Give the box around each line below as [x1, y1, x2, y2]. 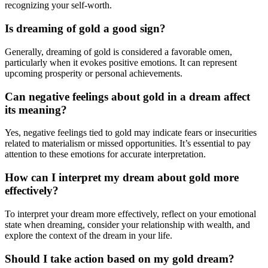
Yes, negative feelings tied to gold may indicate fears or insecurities [5, 127, 257, 138]
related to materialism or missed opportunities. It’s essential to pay [5, 138, 251, 149]
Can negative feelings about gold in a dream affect [5, 90, 250, 103]
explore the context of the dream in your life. [5, 230, 172, 240]
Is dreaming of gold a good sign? [5, 22, 166, 35]
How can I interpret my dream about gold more [5, 171, 239, 184]
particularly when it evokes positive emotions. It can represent [5, 57, 237, 68]
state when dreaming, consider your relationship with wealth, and [5, 219, 250, 230]
